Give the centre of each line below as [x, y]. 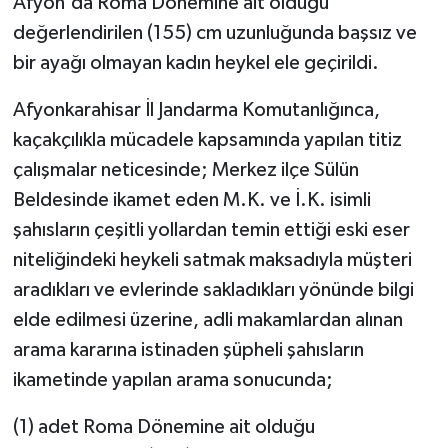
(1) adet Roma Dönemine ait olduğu [163, 426]
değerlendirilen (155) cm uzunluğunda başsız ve [214, 32]
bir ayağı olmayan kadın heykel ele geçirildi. [195, 62]
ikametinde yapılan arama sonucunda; [172, 379]
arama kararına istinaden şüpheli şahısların [188, 349]
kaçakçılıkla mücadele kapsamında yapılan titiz [207, 139]
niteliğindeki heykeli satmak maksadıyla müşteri [212, 259]
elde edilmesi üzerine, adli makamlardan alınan [207, 319]
